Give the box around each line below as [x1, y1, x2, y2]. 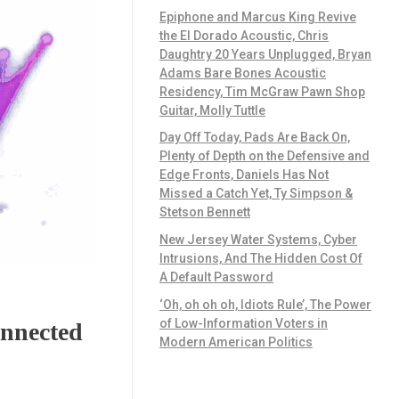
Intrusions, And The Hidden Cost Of [159, 251, 362, 266]
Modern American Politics [159, 335, 313, 350]
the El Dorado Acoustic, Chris [159, 28, 329, 43]
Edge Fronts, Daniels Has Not [159, 167, 329, 183]
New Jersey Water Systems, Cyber [159, 232, 357, 248]
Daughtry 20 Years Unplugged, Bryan [159, 46, 371, 61]
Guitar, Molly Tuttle [159, 102, 265, 118]
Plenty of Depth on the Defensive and [159, 149, 370, 164]
